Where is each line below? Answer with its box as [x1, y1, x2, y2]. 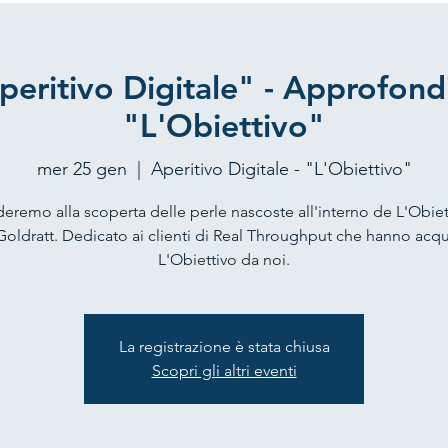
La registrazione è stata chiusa [118, 336, 330, 356]
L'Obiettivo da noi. [158, 249, 290, 269]
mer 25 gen [36, 157, 127, 180]
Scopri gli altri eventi [151, 360, 297, 380]
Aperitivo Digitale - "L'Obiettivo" [150, 157, 412, 180]
